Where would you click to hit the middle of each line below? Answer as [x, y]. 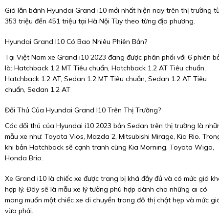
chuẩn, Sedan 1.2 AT [38, 90]
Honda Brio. [24, 158]
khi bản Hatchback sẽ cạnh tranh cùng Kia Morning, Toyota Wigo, [109, 147]
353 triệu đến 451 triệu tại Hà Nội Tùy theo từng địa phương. [100, 21]
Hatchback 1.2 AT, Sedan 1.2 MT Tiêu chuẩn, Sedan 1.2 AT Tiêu [106, 79]
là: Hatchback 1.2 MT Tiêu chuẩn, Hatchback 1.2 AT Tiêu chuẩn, [105, 68]
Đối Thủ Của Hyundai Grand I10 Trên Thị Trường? [83, 110]
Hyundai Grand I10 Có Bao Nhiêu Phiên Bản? [76, 42]
